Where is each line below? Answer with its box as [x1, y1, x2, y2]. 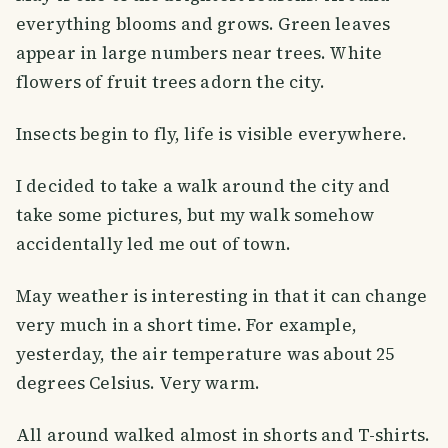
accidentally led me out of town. [16, 232, 291, 257]
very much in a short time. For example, [16, 313, 357, 338]
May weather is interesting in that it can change [16, 284, 428, 309]
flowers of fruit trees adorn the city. [16, 70, 325, 95]
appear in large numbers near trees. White [16, 41, 383, 66]
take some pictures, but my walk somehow [16, 203, 374, 228]
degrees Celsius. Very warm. [16, 371, 261, 396]
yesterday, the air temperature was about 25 [16, 342, 395, 367]
